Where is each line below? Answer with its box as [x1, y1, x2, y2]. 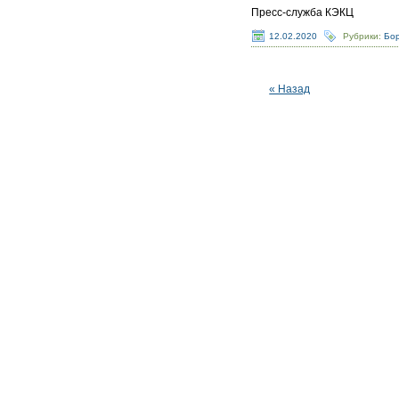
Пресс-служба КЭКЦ [251, 6, 354, 19]
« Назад [269, 83, 311, 95]
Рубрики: [340, 30, 385, 41]
